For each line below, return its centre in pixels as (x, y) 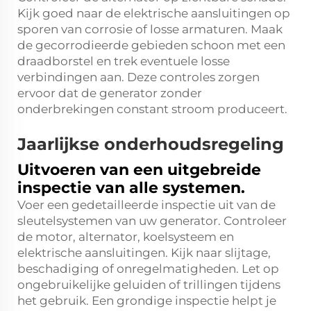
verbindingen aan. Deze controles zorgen (138, 77)
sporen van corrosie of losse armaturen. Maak (150, 29)
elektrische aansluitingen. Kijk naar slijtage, (144, 253)
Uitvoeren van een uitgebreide (139, 170)
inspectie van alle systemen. (131, 188)
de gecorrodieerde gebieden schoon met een (151, 45)
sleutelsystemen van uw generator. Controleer (152, 221)
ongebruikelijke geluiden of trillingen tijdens (149, 285)
